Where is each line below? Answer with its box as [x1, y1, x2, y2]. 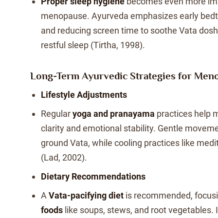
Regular [41, 109, 73, 119]
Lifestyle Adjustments [41, 90, 127, 100]
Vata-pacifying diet [49, 190, 124, 200]
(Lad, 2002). [41, 152, 87, 163]
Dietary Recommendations [41, 171, 145, 182]
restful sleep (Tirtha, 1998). [41, 40, 145, 50]
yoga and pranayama [73, 109, 155, 119]
